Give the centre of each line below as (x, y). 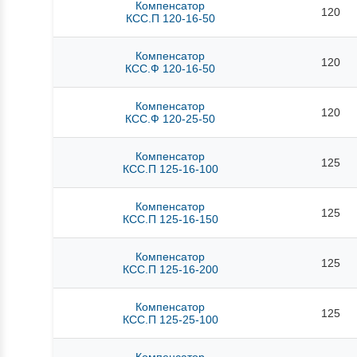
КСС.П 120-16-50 (170, 19)
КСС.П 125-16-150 (170, 220)
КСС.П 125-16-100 (170, 169)
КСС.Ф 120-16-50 (171, 69)
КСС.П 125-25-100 (170, 320)
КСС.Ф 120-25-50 (171, 119)
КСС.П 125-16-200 (170, 270)
